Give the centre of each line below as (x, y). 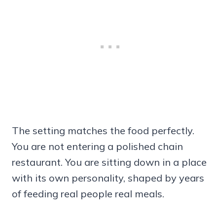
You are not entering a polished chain (97, 147)
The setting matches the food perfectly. (103, 131)
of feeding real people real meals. (88, 194)
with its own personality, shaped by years (108, 178)
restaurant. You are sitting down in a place (109, 162)
